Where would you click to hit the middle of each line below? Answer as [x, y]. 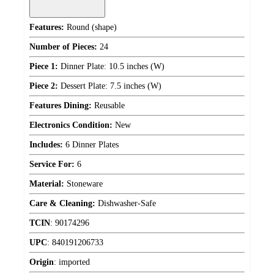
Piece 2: [44, 86]
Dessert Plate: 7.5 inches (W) [110, 86]
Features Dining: [61, 106]
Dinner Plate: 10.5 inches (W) [111, 67]
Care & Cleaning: [62, 204]
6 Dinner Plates [91, 145]
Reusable [108, 106]
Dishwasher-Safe [126, 204]
